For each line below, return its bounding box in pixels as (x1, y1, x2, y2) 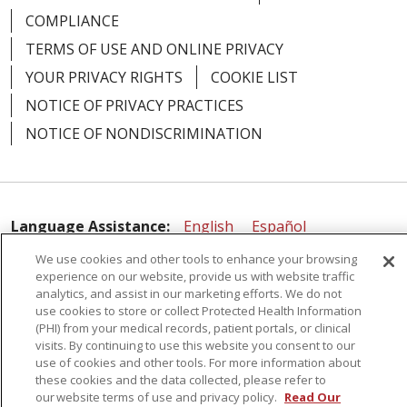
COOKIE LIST (211, 67, 298, 88)
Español (252, 216, 306, 237)
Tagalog (54, 314, 111, 335)
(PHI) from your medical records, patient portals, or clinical (35, 320, 351, 336)
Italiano (11, 282, 63, 303)
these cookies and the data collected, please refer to (35, 372, 326, 388)
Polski (169, 282, 210, 303)
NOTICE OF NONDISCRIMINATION (25, 124, 263, 144)
